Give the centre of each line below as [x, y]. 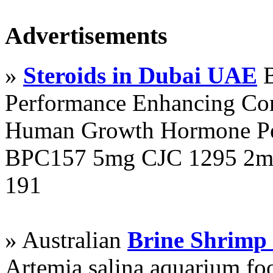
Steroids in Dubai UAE [140, 75]
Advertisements [86, 36]
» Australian [66, 239]
